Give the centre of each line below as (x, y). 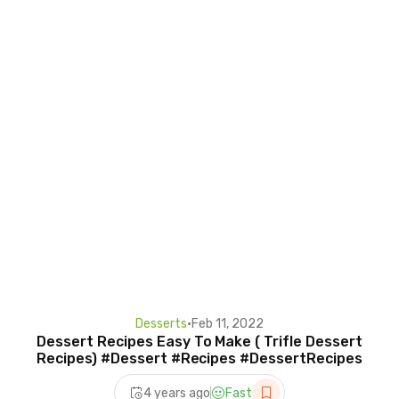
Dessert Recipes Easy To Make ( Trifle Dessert (199, 342)
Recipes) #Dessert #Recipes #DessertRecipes (199, 359)
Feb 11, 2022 (228, 324)
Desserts (161, 324)
